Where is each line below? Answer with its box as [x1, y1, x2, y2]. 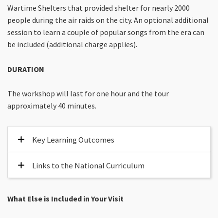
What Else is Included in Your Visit [7, 194, 124, 204]
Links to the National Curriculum [32, 160, 145, 171]
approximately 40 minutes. [7, 101, 96, 111]
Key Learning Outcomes [32, 134, 114, 145]
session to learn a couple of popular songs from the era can [7, 27, 204, 37]
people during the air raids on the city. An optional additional [7, 15, 209, 25]
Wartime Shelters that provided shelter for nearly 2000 [7, 3, 190, 13]
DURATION [7, 64, 44, 74]
